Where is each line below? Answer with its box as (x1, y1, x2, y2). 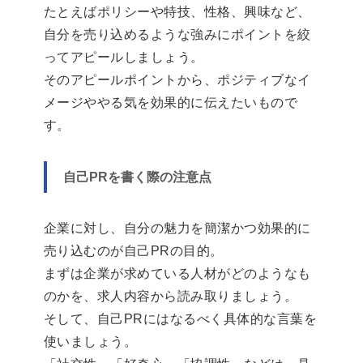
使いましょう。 (44, 335, 138, 349)
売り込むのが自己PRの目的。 (44, 244, 224, 258)
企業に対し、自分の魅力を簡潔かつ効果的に (44, 221, 311, 236)
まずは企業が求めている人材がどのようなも (44, 267, 311, 281)
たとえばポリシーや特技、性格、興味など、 (44, 5, 311, 19)
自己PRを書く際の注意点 (63, 170, 211, 185)
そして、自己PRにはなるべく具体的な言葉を (44, 312, 318, 327)
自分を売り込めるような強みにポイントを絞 (44, 28, 311, 42)
